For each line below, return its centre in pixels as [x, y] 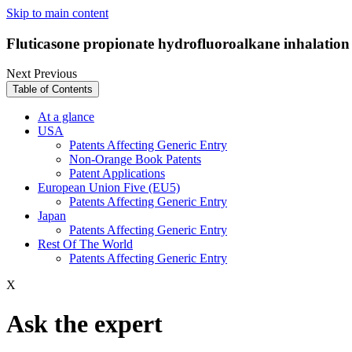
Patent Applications [117, 174]
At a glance [66, 117]
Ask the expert [84, 323]
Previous [55, 74]
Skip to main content [57, 13]
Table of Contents [53, 90]
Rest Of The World [85, 244]
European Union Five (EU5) [109, 188]
